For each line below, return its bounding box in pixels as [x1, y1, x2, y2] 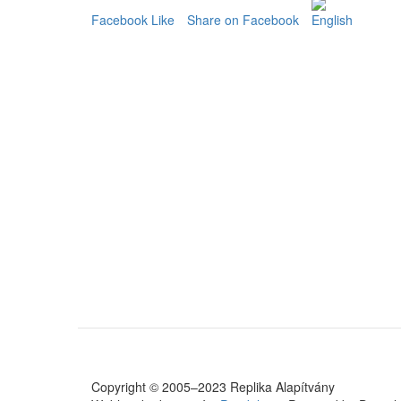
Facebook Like [91, 11, 175, 29]
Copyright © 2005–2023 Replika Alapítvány [91, 378, 335, 396]
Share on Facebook [187, 11, 299, 29]
